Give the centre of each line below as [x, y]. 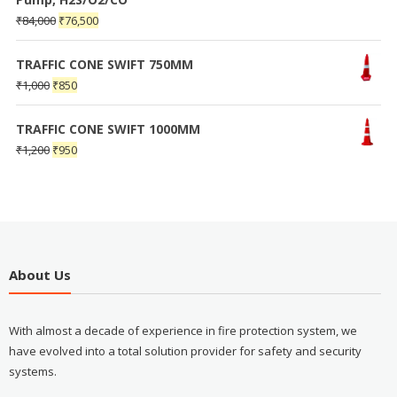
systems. [32, 372]
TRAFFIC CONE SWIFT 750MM [104, 64]
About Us [39, 275]
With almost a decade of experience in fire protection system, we [183, 331]
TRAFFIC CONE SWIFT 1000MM [108, 128]
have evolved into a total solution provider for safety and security [185, 351]
